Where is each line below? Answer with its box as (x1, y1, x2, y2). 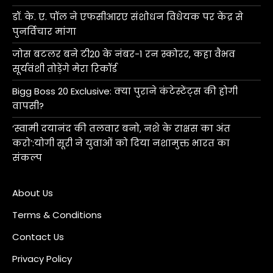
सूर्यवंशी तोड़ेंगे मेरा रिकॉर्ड (12, 62, 117, 75)
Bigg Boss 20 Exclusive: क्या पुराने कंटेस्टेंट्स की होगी (12, 84, 238, 97)
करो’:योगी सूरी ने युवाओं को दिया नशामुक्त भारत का (12, 136, 230, 149)
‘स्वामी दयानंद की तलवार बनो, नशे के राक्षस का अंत (12, 121, 230, 135)
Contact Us (12, 230, 64, 243)
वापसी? (12, 99, 44, 112)
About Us (12, 186, 53, 199)
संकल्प (12, 151, 42, 164)
